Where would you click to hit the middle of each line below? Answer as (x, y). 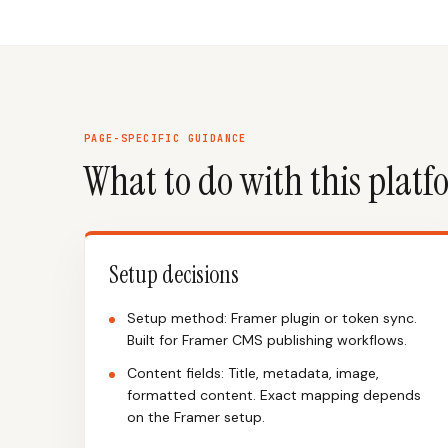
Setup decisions (174, 274)
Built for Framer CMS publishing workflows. (267, 340)
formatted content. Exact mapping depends (274, 395)
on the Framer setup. (196, 417)
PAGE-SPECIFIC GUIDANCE (165, 138)
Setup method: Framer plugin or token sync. (272, 318)
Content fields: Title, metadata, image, (253, 373)
